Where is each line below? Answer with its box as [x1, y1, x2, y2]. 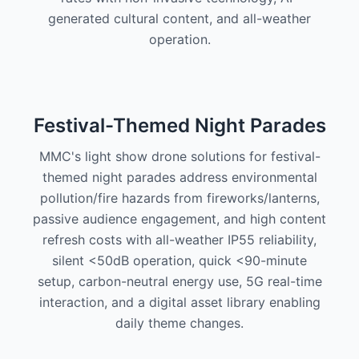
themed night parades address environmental [42, 169, 317, 185]
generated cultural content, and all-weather [48, 10, 311, 26]
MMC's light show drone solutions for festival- [38, 148, 321, 164]
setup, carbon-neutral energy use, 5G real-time [37, 273, 322, 289]
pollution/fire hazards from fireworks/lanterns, [39, 190, 320, 206]
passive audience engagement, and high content [33, 211, 326, 227]
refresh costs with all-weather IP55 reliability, [42, 232, 317, 248]
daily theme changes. [115, 315, 244, 331]
